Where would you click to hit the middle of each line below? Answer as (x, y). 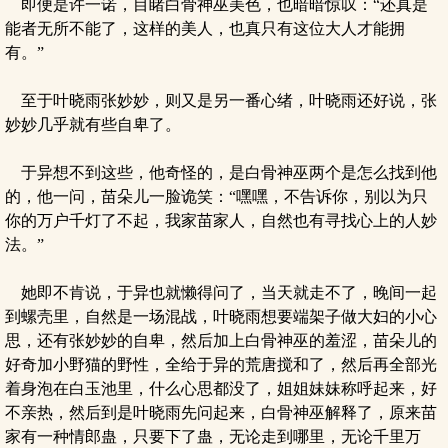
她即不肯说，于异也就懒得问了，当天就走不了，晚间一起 (221, 292)
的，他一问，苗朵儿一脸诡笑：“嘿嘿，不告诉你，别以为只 (216, 196)
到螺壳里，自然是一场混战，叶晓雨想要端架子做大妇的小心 (221, 316)
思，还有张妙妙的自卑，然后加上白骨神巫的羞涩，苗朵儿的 (221, 340)
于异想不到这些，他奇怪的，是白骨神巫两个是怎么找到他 (221, 172)
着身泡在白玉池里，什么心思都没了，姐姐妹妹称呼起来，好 (221, 388)
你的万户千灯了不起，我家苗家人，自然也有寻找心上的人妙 (221, 220)
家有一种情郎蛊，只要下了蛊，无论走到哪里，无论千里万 (213, 436)
